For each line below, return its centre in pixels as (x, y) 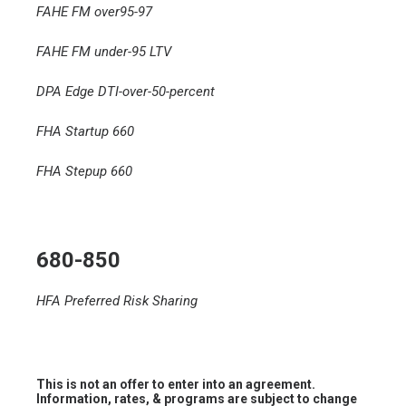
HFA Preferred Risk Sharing (117, 301)
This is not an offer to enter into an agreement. (176, 384)
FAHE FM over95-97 (94, 12)
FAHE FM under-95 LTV (104, 52)
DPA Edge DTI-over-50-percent (126, 92)
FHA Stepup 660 (84, 171)
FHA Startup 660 (85, 131)
